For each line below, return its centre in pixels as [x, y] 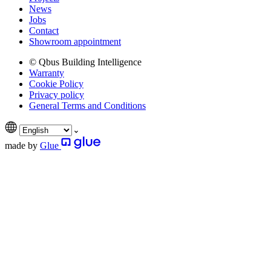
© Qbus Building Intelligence [85, 62]
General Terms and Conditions [87, 105]
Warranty [47, 73]
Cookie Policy [56, 83]
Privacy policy [57, 94]
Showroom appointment [75, 41]
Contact [44, 30]
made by [21, 145]
